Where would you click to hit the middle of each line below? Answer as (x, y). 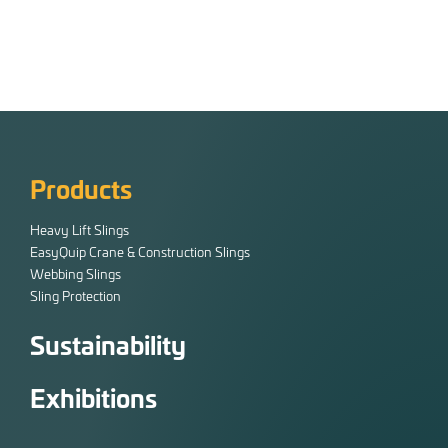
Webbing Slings (75, 274)
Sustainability (108, 343)
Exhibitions (93, 396)
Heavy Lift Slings (79, 230)
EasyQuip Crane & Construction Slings (140, 252)
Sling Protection (75, 296)
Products (81, 188)
